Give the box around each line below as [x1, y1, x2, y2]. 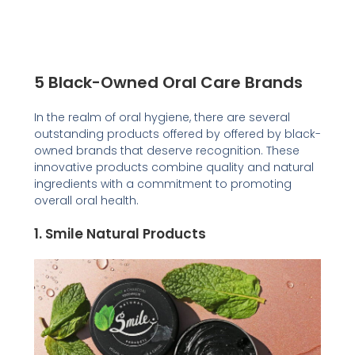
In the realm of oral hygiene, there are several [33, 109, 290, 125]
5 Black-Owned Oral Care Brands [33, 71, 303, 94]
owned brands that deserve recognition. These [33, 142, 300, 158]
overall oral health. [33, 192, 139, 208]
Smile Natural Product [44, 223, 198, 243]
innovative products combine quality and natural [33, 158, 314, 175]
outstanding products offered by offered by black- [33, 125, 321, 142]
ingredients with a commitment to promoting [33, 175, 292, 192]
